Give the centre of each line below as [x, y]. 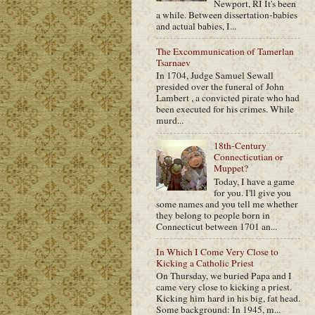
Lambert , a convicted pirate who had [228, 98]
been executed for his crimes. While [225, 109]
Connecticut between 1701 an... [217, 226]
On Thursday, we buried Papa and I [224, 276]
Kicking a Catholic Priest [205, 263]
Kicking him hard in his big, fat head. [228, 298]
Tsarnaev [173, 62]
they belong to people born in [213, 215]
